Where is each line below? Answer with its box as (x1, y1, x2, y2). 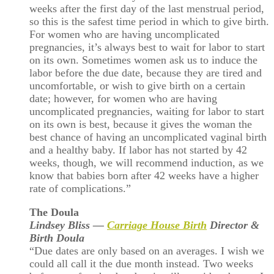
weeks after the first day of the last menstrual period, (29, 2, 264, 15)
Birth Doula (29, 231, 84, 244)
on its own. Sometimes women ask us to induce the (29, 54, 257, 67)
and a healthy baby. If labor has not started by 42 (29, 144, 247, 157)
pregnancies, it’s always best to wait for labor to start (29, 41, 265, 54)
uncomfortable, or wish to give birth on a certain (29, 80, 245, 92)
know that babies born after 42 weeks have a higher (29, 169, 259, 182)
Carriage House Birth (107, 218, 207, 231)
